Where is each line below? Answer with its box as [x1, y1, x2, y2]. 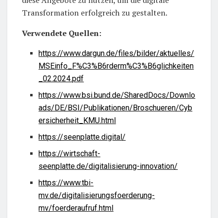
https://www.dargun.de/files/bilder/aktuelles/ [38, 49, 195, 58]
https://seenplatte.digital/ [38, 132, 126, 142]
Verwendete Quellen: [22, 28, 101, 39]
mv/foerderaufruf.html [38, 203, 114, 213]
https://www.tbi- [38, 178, 94, 188]
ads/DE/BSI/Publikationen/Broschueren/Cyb [38, 103, 193, 113]
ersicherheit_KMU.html [38, 116, 116, 126]
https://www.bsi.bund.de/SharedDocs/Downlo [38, 91, 196, 100]
